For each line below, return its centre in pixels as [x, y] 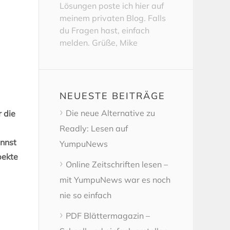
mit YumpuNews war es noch [115, 179]
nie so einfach [85, 195]
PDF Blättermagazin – [108, 215]
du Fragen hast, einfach [104, 30]
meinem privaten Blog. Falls [113, 18]
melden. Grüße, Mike [99, 42]
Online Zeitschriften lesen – [117, 164]
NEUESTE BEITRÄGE [112, 95]
